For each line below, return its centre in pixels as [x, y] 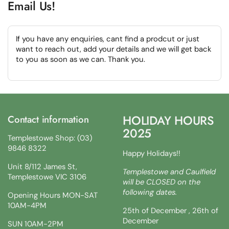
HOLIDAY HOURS [168, 120]
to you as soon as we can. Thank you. [81, 59]
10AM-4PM [27, 205]
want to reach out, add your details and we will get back [113, 49]
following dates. [150, 192]
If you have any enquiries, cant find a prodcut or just [108, 39]
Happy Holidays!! [152, 153]
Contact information [48, 119]
